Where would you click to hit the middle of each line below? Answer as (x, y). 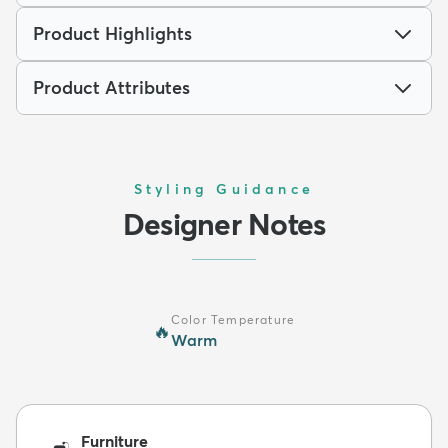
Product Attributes (111, 87)
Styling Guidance (224, 188)
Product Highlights (112, 33)
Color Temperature (233, 319)
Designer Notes (224, 224)
